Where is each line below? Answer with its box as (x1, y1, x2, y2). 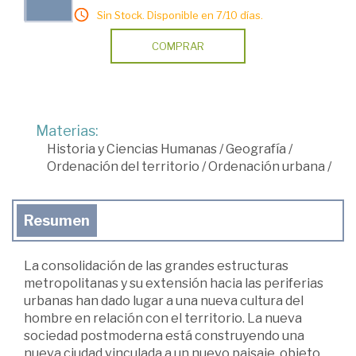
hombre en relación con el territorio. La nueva (24, 310, 302, 326)
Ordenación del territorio (47, 158, 199, 174)
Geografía (226, 141, 286, 157)
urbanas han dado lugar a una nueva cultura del (24, 292, 304, 308)
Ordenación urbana (208, 158, 325, 174)
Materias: (36, 122, 99, 139)
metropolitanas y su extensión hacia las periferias (24, 275, 323, 291)
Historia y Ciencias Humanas (47, 141, 217, 157)
